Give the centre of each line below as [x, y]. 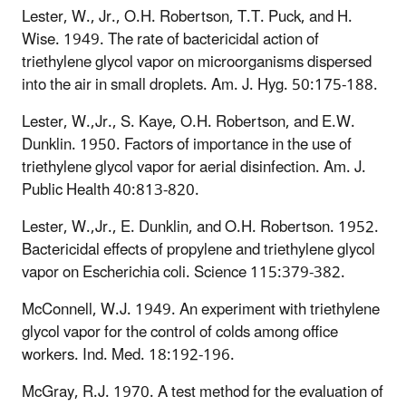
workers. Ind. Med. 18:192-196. [128, 355]
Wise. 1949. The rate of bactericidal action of [170, 39]
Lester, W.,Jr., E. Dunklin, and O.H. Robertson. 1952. [200, 227]
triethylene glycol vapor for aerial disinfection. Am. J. [194, 167]
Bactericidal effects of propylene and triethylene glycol [198, 250]
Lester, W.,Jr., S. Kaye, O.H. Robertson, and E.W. [188, 122]
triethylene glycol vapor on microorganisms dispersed [197, 62]
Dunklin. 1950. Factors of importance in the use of [187, 145]
